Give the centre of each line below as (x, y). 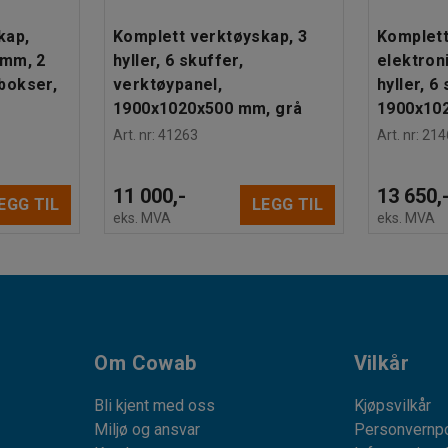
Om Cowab (145, 363)
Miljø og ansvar (147, 429)
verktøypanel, (168, 84)
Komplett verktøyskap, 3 (210, 36)
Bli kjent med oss (155, 405)
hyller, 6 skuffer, (178, 60)
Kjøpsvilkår (392, 405)
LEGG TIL (287, 204)
